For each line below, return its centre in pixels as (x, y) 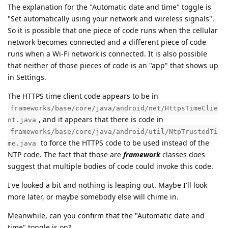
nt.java (22, 120)
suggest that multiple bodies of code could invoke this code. (110, 166)
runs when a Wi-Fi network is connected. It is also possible (107, 54)
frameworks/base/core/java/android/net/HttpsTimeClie (114, 108)
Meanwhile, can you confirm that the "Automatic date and (106, 216)
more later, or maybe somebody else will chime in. (93, 197)
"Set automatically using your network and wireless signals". (111, 19)
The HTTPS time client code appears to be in (83, 96)
